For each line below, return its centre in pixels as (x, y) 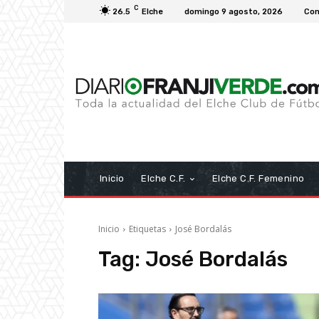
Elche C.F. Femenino (258, 179)
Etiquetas (147, 229)
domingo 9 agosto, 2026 (234, 11)
